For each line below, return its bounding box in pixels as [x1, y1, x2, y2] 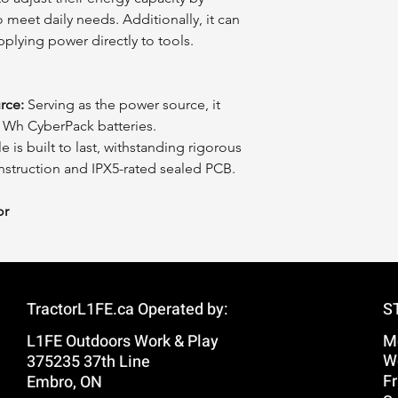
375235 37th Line [27, 350, 151, 375]
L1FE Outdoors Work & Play [27, 330, 219, 354]
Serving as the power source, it [24, 96, 220, 114]
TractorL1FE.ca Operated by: [27, 298, 229, 322]
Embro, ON [27, 370, 103, 395]
